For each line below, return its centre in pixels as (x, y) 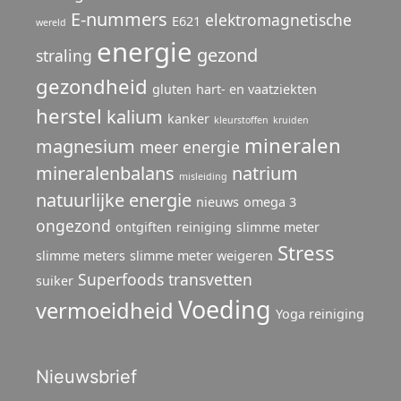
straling (64, 55)
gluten (172, 89)
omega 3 (270, 201)
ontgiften (144, 226)
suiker (55, 280)
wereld (51, 22)
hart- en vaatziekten (256, 89)
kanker (188, 118)
